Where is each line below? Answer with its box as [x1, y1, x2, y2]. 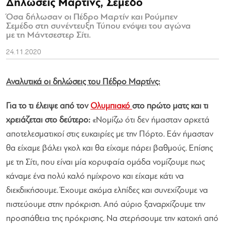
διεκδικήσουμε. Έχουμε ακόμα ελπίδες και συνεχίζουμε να [6, 186, 208, 195]
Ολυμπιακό [90, 101, 130, 110]
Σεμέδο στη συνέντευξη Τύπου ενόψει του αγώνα [6, 21, 191, 31]
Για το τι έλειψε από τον [6, 101, 90, 110]
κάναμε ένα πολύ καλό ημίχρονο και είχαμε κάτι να [6, 172, 184, 181]
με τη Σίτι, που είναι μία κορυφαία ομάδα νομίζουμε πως [6, 158, 205, 167]
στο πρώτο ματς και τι [132, 101, 208, 110]
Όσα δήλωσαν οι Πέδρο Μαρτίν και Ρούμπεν [6, 12, 178, 22]
